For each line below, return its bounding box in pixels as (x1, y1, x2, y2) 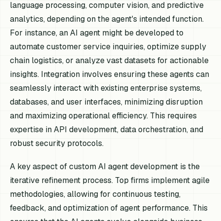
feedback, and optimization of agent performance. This (10, 202, 208, 213)
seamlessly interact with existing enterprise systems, (10, 82, 202, 93)
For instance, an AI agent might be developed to (10, 27, 184, 38)
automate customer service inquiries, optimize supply (10, 41, 207, 52)
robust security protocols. (10, 138, 104, 148)
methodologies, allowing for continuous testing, (10, 188, 181, 199)
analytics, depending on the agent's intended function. (10, 13, 204, 24)
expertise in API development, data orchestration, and (10, 124, 204, 135)
